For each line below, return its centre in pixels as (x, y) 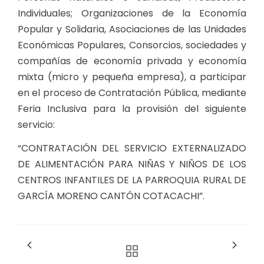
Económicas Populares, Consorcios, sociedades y (132, 45)
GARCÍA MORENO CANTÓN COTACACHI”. (111, 196)
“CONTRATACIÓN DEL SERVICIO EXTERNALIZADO (132, 148)
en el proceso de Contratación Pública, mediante (132, 93)
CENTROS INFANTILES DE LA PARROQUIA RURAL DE (132, 180)
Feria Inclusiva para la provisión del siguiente (132, 109)
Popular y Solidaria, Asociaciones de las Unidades (132, 29)
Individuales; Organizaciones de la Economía (132, 14)
